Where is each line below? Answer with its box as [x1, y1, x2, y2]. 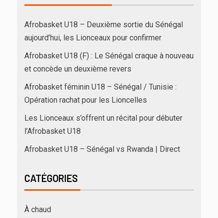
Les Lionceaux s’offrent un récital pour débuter [24, 113, 182, 123]
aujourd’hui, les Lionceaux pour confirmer [24, 33, 162, 43]
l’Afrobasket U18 [24, 127, 81, 136]
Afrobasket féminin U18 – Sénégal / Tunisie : [24, 82, 177, 92]
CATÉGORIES [24, 172, 78, 184]
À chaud [24, 205, 51, 215]
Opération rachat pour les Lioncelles [24, 95, 147, 105]
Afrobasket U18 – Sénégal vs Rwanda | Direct [24, 145, 180, 154]
